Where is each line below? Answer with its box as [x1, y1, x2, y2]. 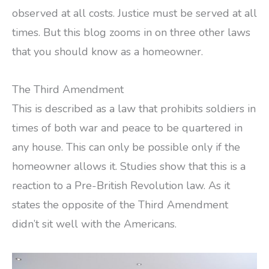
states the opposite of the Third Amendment [12, 198, 228, 213]
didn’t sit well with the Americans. [12, 217, 177, 232]
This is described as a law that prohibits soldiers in [12, 101, 256, 116]
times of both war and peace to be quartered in [12, 121, 243, 136]
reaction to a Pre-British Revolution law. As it [12, 178, 230, 193]
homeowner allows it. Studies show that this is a [12, 159, 246, 174]
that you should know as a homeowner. [12, 44, 203, 59]
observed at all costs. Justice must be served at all [12, 5, 257, 20]
